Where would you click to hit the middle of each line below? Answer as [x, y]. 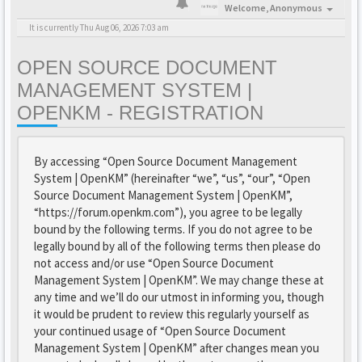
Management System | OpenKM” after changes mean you [177, 348]
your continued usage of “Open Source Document [160, 331]
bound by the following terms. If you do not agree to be [173, 229]
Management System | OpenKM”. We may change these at [179, 280]
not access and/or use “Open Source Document [154, 263]
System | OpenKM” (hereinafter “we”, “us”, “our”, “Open [172, 178]
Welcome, [247, 8]
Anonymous [296, 8]
